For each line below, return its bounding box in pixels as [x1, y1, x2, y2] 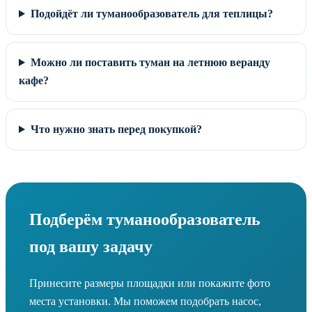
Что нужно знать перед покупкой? [30, 123, 202, 135]
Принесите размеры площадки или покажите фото [29, 276, 270, 289]
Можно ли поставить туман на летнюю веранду [30, 56, 270, 68]
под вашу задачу [29, 237, 153, 256]
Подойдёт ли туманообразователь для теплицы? [30, 8, 273, 19]
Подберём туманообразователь [29, 210, 260, 228]
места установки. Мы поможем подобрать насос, [29, 295, 261, 307]
